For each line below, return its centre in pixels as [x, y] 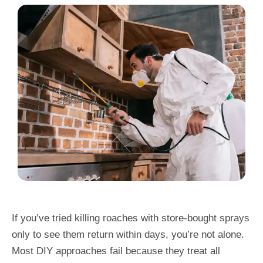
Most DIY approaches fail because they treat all [116, 251]
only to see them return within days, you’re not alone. [128, 234]
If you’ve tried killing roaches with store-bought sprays [131, 218]
